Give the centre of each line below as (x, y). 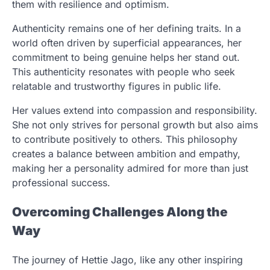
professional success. (61, 183)
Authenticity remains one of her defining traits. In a (127, 29)
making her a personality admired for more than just (130, 168)
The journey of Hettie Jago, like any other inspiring (127, 259)
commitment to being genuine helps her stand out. (126, 58)
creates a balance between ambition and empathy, (126, 154)
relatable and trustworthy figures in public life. (117, 86)
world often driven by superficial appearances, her (127, 43)
